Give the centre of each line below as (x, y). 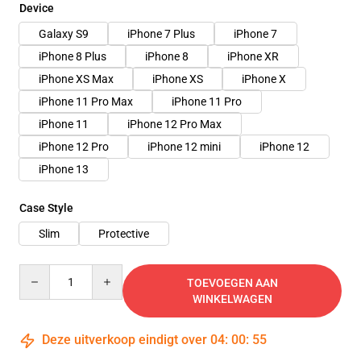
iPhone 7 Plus (161, 34)
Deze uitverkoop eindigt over (124, 340)
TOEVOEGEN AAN (232, 283)
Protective (124, 234)
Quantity (41, 272)
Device (37, 8)
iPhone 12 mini (184, 147)
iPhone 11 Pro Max (86, 102)
